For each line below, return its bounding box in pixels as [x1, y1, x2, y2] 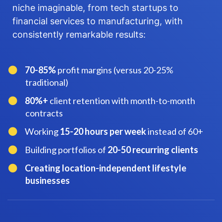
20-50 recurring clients [108, 144, 199, 155]
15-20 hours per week [60, 126, 147, 137]
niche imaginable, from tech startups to [12, 2, 178, 13]
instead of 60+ [146, 126, 204, 137]
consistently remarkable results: [12, 29, 146, 40]
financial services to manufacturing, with [12, 16, 183, 26]
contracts [25, 108, 63, 118]
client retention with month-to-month [48, 95, 196, 106]
